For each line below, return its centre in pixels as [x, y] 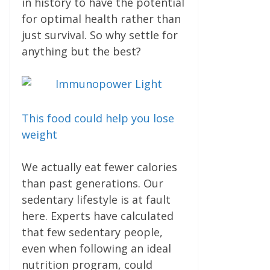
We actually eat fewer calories [99, 167]
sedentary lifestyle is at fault [96, 199]
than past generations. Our [93, 183]
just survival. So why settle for [100, 35]
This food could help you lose [98, 118]
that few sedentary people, [92, 232]
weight [39, 134]
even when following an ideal [96, 248]
